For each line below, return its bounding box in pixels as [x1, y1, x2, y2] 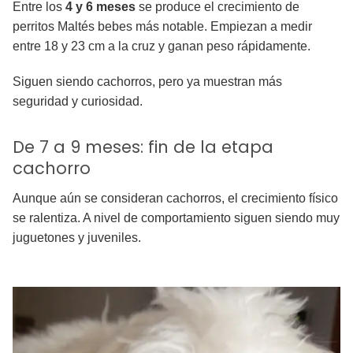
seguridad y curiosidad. [13, 94, 143, 108]
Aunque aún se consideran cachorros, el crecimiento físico [13, 191, 338, 205]
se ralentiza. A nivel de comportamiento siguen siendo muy [13, 210, 340, 225]
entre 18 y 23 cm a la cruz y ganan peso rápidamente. [13, 39, 310, 53]
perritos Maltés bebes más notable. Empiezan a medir [13, 19, 312, 33]
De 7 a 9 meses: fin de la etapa [13, 135, 273, 158]
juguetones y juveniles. [13, 230, 141, 244]
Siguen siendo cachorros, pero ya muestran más [13, 74, 282, 88]
